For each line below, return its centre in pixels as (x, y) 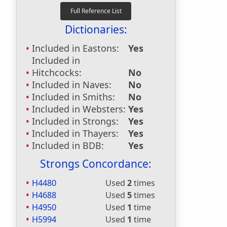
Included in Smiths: (73, 97)
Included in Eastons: (75, 48)
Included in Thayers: (75, 133)
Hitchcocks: (57, 72)
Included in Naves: (72, 85)
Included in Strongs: (75, 121)
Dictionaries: (96, 29)
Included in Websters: (79, 109)
